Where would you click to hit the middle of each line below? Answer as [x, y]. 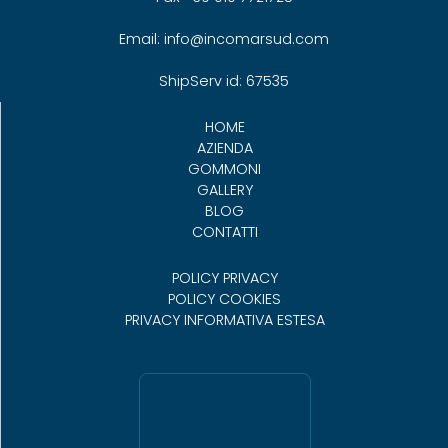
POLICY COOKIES [224, 299]
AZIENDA [224, 148]
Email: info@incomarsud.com [224, 39]
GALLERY [224, 190]
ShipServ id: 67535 [224, 81]
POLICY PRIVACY [224, 278]
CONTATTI [224, 232]
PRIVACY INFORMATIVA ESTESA [224, 320]
